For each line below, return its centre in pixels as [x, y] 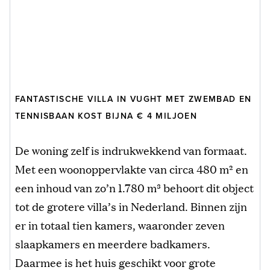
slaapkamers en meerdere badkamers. [113, 243]
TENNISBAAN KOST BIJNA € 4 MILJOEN [106, 116]
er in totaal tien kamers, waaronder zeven [120, 224]
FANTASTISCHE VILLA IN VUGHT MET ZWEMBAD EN [133, 99]
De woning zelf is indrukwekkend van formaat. [131, 150]
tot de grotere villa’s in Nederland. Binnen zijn [131, 206]
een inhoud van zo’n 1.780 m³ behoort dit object [134, 187]
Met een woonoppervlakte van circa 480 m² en [132, 168]
